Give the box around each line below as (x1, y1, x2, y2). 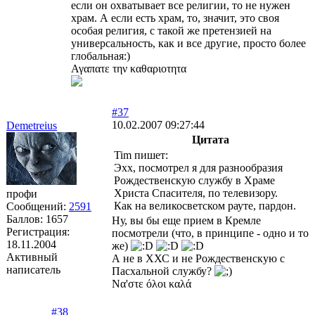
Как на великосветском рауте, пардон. (114, 199, 296, 212)
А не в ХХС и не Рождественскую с (112, 252, 285, 264)
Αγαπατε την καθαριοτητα (71, 62, 186, 75)
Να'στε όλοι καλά (112, 277, 191, 290)
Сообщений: (6, 200, 69, 212)
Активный (6, 250, 58, 263)
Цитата (191, 133, 229, 146)
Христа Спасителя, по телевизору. (114, 186, 278, 199)
